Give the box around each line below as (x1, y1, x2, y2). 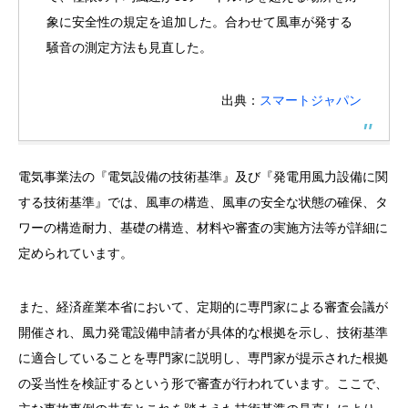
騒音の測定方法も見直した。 (46, 39, 212, 55)
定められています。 (18, 246, 133, 261)
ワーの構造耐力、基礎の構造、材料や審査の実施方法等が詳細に (18, 220, 388, 236)
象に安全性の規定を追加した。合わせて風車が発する (46, 14, 352, 29)
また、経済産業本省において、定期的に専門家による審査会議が (18, 299, 388, 314)
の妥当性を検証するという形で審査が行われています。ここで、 (18, 375, 388, 391)
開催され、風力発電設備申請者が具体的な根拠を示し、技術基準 (18, 324, 388, 340)
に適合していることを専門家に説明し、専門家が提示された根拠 (18, 350, 388, 365)
